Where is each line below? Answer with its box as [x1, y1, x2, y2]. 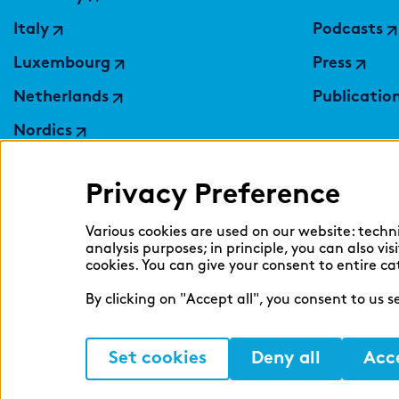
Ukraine [13, 224, 76, 241]
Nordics [13, 123, 73, 140]
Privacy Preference [85, 175, 340, 210]
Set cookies [109, 350, 208, 368]
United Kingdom [13, 258, 142, 275]
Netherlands [13, 89, 110, 106]
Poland [13, 157, 68, 174]
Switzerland [13, 191, 107, 208]
